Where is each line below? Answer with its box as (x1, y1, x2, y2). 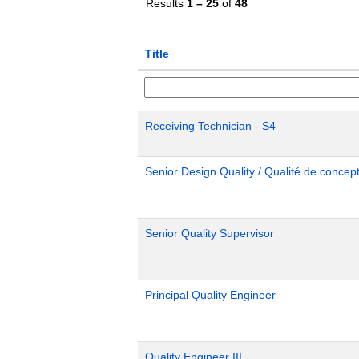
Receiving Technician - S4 (145, 119, 276, 132)
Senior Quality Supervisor (145, 227, 274, 240)
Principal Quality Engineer (145, 288, 276, 301)
